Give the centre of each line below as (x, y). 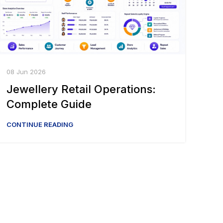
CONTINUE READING (40, 125)
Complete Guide (49, 104)
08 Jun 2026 (26, 72)
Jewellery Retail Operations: (81, 89)
